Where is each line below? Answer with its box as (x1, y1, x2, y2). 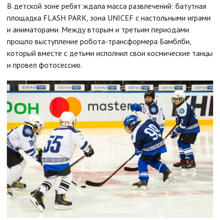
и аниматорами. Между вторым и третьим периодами (7, 24, 189, 34)
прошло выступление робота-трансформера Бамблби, (7, 36, 191, 46)
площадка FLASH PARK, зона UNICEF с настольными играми (7, 12, 211, 23)
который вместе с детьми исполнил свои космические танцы (7, 48, 213, 58)
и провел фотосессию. (7, 59, 82, 70)
